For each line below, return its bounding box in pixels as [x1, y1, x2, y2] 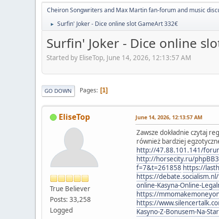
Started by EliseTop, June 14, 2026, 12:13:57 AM [46, 53, 191, 62]
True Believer [50, 184, 90, 193]
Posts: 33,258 [50, 195, 91, 204]
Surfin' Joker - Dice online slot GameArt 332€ [57, 20, 178, 28]
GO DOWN [44, 87, 72, 94]
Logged [50, 205, 73, 215]
